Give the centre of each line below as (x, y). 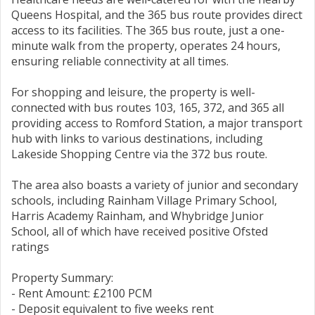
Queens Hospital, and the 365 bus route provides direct (157, 15)
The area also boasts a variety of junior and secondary (155, 185)
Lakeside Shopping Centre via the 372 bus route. (139, 154)
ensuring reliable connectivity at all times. (120, 61)
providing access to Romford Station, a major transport (157, 123)
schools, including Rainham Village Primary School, (144, 200)
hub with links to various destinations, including (137, 139)
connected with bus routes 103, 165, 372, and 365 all (148, 108)
